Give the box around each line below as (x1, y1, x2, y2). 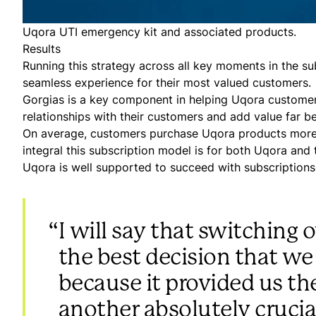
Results (23, 41, 61, 56)
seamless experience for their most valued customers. (23, 75, 311, 90)
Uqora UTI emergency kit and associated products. (23, 24, 296, 39)
